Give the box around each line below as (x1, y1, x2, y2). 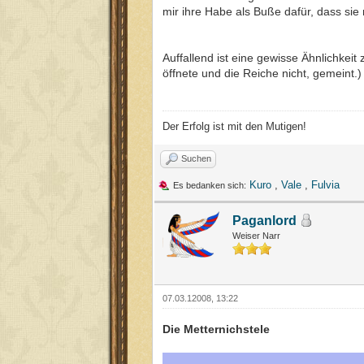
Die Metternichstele (162, 322, 270, 336)
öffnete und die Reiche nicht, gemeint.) (162, 66, 362, 80)
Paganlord (232, 213, 297, 227)
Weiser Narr (232, 230, 280, 240)
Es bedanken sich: (173, 180, 246, 190)
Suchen (181, 153, 211, 163)
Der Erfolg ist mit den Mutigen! (162, 119, 306, 132)
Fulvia (311, 178, 340, 191)
